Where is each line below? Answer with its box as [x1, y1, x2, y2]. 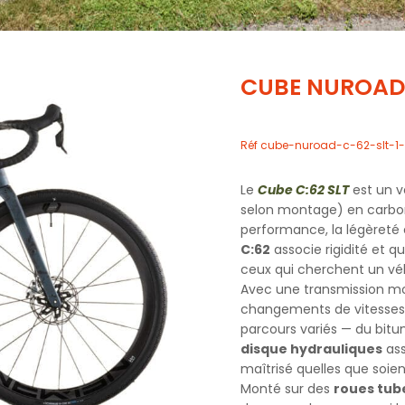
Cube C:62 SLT [258, 180, 349, 199]
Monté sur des [240, 379, 334, 398]
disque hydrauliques [240, 339, 382, 358]
